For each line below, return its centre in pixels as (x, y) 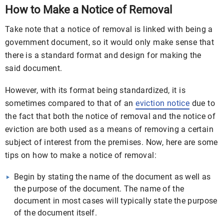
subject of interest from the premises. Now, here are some (111, 142)
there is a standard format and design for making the (103, 55)
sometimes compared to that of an (70, 103)
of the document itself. (55, 213)
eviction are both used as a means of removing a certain (109, 129)
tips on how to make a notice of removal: (81, 155)
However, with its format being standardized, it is (95, 90)
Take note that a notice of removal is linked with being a (109, 29)
